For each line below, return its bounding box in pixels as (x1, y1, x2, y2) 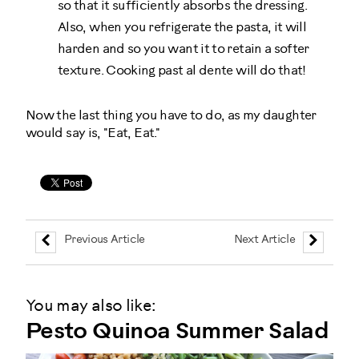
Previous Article (63, 234, 145, 247)
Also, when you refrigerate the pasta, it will (58, 20, 307, 34)
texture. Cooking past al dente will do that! (58, 63, 306, 78)
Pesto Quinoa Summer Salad (26, 320, 329, 344)
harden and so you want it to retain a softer (58, 42, 309, 56)
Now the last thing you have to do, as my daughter (26, 108, 317, 123)
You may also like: (26, 297, 156, 315)
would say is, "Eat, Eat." (26, 126, 159, 140)
